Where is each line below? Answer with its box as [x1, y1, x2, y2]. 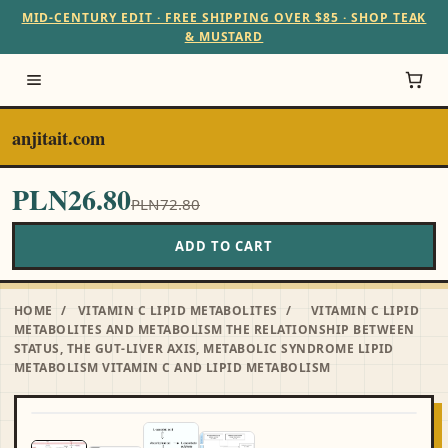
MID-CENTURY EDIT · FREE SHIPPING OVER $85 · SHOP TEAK [21, 9, 427, 26]
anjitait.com [12, 123, 105, 151]
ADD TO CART [174, 237, 274, 255]
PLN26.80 [12, 179, 131, 220]
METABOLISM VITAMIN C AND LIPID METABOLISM [14, 359, 331, 376]
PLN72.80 [131, 194, 200, 214]
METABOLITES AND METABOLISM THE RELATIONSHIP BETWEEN [14, 321, 415, 338]
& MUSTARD [184, 28, 264, 45]
